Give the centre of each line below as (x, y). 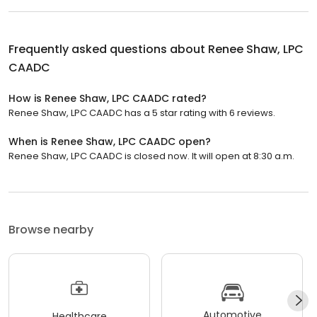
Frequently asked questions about (108, 50)
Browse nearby (51, 230)
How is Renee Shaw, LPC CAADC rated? (108, 99)
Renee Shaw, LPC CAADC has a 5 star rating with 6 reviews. (142, 113)
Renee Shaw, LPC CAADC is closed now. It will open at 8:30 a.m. (151, 156)
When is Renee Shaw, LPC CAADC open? (110, 142)
